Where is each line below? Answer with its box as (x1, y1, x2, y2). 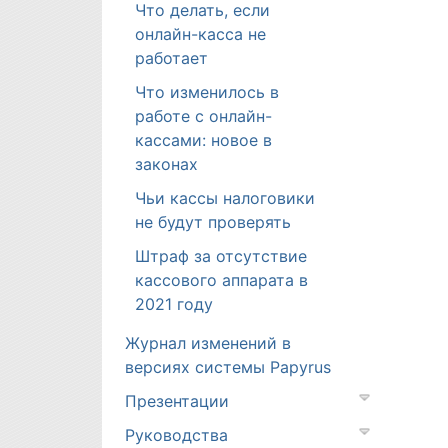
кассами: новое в (135, 130, 272, 150)
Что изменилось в (135, 82, 279, 102)
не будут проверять (135, 212, 291, 232)
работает (135, 48, 208, 68)
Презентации (125, 391, 229, 411)
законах (135, 154, 198, 174)
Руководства (125, 425, 228, 445)
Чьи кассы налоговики (135, 188, 315, 208)
